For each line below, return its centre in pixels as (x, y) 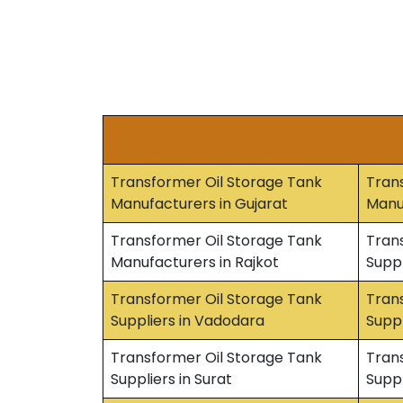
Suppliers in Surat (171, 379)
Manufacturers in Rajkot (195, 262)
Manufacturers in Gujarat (199, 204)
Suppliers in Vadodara (188, 321)
